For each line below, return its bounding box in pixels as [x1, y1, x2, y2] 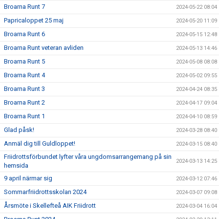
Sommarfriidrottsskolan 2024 [4, 188, 87, 196]
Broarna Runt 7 [4, 3, 45, 11]
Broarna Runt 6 [4, 30, 45, 38]
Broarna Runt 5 [4, 58, 45, 66]
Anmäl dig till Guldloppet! [4, 140, 75, 148]
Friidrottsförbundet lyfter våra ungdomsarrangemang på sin [4, 153, 172, 161]
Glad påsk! [4, 126, 34, 134]
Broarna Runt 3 [4, 85, 45, 93]
